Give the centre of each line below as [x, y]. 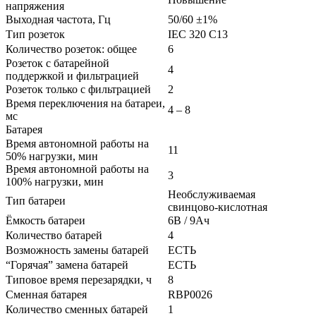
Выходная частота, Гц [58, 19]
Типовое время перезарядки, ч [79, 279]
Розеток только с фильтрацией [78, 89]
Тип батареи [36, 200]
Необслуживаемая [212, 194]
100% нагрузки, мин [55, 181]
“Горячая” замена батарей [67, 265]
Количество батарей [54, 235]
